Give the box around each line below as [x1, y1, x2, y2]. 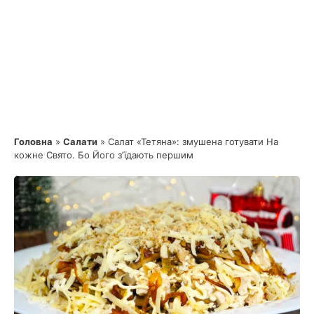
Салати [63, 135, 97, 147]
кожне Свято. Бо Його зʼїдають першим [14, 149, 193, 161]
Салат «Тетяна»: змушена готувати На [108, 135, 278, 147]
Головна [14, 135, 53, 147]
